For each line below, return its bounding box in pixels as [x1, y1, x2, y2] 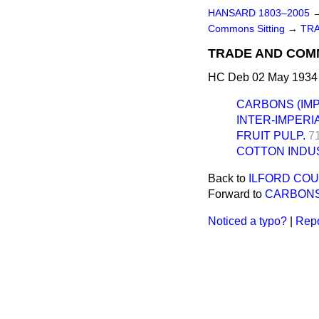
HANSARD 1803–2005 [208, 8, 310, 19]
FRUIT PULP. [236, 130, 305, 142]
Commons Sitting [208, 23, 288, 34]
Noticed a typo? [208, 215, 287, 227]
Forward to [208, 188, 265, 200]
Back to [208, 172, 249, 184]
